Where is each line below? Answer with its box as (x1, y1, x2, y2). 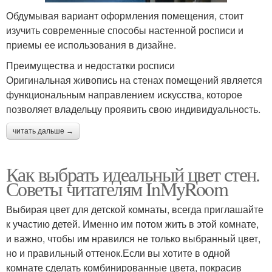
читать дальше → (13, 126, 73, 135)
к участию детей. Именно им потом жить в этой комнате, (6, 216, 259, 231)
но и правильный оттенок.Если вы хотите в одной (6, 245, 230, 260)
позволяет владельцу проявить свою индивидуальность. (6, 101, 260, 116)
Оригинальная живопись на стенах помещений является (6, 72, 262, 87)
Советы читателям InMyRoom (6, 175, 228, 202)
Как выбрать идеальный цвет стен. (6, 160, 260, 187)
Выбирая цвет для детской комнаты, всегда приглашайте (6, 202, 263, 216)
